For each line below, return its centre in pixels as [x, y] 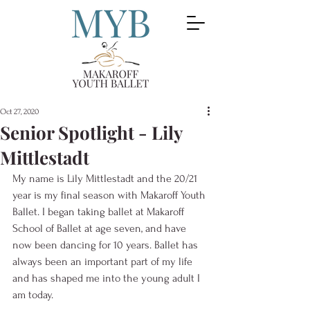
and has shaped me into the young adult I [108, 278]
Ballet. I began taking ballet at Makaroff [100, 212]
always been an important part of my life [104, 262]
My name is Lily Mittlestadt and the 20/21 [106, 179]
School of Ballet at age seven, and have [101, 228]
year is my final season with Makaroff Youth [110, 195]
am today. [36, 295]
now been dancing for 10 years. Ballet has [107, 245]
